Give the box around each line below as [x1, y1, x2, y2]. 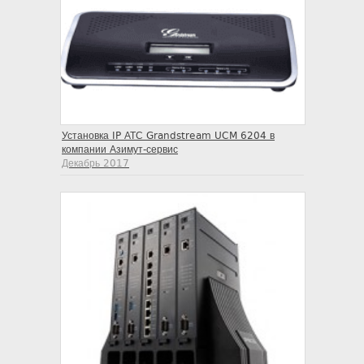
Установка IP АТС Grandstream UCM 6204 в [62, 129, 275, 141]
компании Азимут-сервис [62, 143, 178, 155]
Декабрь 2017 [62, 157, 129, 169]
